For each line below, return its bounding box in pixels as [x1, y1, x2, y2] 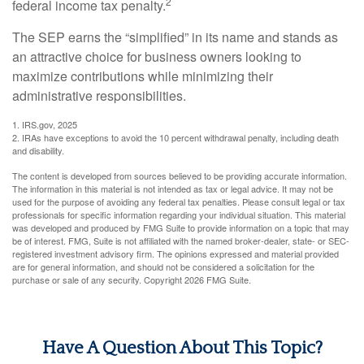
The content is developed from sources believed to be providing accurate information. [12, 169, 347, 182]
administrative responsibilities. [12, 86, 186, 105]
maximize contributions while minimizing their [12, 67, 273, 85]
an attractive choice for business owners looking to [12, 47, 301, 66]
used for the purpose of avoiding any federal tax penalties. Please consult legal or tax [12, 195, 345, 208]
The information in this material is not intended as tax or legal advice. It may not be [12, 182, 333, 195]
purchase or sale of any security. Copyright [12, 273, 184, 286]
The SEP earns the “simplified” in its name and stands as [12, 28, 338, 46]
